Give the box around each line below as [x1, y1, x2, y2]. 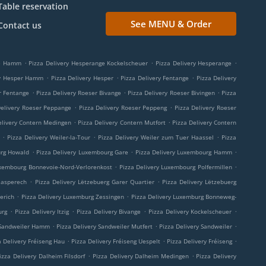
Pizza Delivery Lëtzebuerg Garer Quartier [34, 178, 154, 186]
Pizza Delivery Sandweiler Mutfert [56, 222, 153, 230]
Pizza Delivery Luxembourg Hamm [135, 148, 232, 156]
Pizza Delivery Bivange [76, 207, 141, 216]
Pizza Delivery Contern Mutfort [78, 118, 166, 126]
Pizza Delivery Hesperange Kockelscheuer [28, 59, 148, 67]
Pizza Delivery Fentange [121, 74, 189, 82]
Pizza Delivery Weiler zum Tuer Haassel [98, 133, 214, 141]
